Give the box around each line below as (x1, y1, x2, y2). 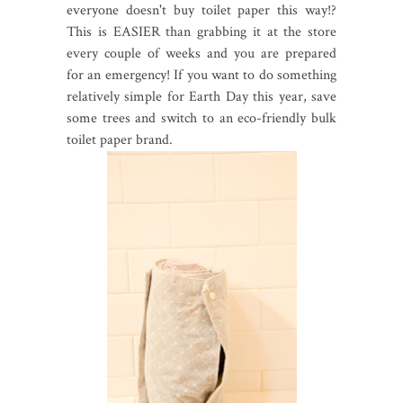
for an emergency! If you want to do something (67, 65, 336, 85)
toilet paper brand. (67, 130, 176, 149)
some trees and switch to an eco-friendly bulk (67, 108, 336, 128)
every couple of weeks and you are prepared (67, 43, 336, 63)
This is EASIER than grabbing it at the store (67, 22, 336, 41)
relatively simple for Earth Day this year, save (67, 86, 336, 106)
